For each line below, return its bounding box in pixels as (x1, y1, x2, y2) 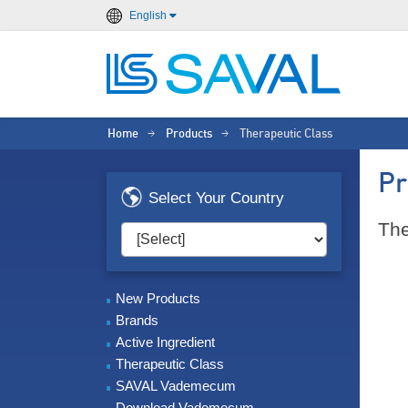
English (129, 9, 167, 22)
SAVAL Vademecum (116, 378, 236, 393)
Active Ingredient (116, 334, 215, 350)
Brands (116, 312, 158, 328)
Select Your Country (148, 189, 284, 207)
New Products (116, 291, 200, 306)
